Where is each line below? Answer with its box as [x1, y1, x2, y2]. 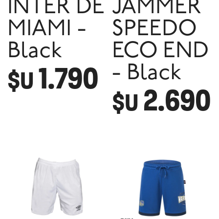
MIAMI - [7, 19, 86, 41]
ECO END [112, 41, 208, 63]
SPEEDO [112, 19, 196, 41]
